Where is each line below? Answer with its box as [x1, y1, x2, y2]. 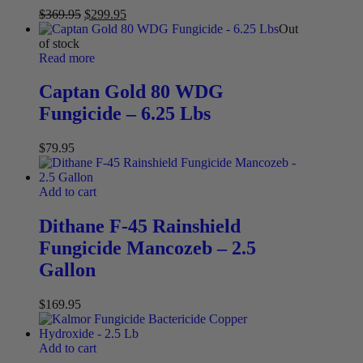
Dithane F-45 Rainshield [39, 216, 241, 237]
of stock [39, 36, 79, 50]
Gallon [39, 259, 96, 281]
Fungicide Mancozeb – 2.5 [39, 237, 256, 259]
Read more [39, 50, 95, 65]
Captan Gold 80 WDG [39, 81, 224, 103]
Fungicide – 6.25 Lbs [39, 103, 211, 125]
